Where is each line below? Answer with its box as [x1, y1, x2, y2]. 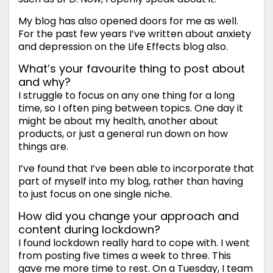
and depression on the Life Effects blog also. [18, 40, 228, 54]
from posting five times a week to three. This [18, 249, 231, 263]
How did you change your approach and [18, 208, 239, 224]
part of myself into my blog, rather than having [18, 174, 243, 189]
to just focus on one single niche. [18, 187, 172, 202]
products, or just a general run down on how [18, 127, 228, 141]
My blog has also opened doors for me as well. [18, 14, 238, 29]
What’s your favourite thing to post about [18, 61, 245, 77]
